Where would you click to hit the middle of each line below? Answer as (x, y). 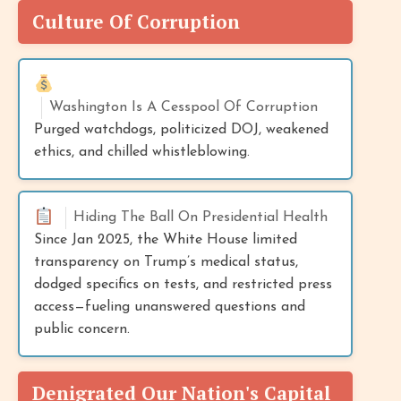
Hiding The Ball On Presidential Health (200, 217)
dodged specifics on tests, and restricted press (183, 284)
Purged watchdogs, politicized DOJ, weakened (181, 129)
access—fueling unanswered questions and (170, 307)
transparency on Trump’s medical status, (166, 262)
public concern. (82, 329)
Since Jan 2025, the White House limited (166, 239)
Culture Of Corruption (136, 21)
